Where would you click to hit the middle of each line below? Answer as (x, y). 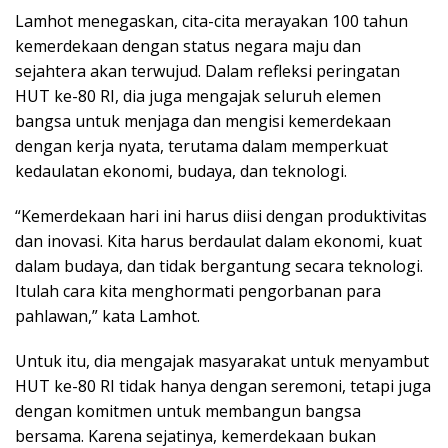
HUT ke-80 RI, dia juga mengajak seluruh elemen (198, 95)
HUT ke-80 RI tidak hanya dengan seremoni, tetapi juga (223, 385)
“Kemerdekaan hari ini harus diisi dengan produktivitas (221, 215)
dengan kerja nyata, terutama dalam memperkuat (201, 145)
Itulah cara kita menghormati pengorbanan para (198, 290)
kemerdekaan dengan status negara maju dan (188, 45)
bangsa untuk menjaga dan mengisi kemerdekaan (203, 120)
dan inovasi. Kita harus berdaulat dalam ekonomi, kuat (218, 240)
